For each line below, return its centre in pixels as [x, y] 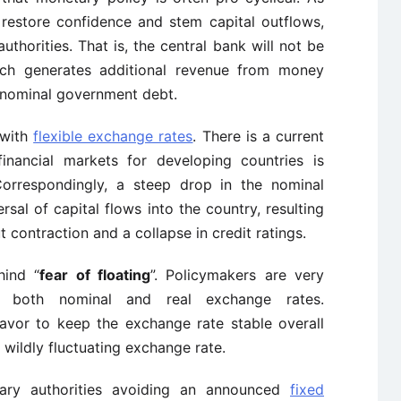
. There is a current [259, 136]
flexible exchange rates [113, 136]
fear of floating [95, 275]
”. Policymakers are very [237, 275]
